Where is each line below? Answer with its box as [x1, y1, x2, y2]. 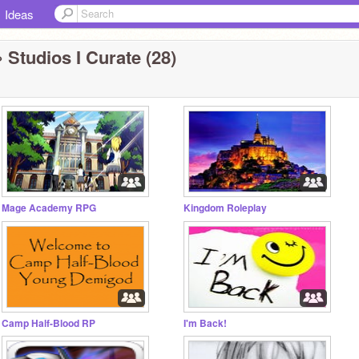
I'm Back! [184, 316, 227, 330]
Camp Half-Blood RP [2, 316, 95, 330]
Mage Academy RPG [2, 201, 96, 215]
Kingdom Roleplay [184, 201, 267, 215]
